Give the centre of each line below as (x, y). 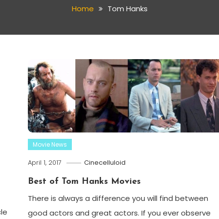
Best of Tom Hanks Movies (84, 181)
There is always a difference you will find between (118, 198)
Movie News (50, 144)
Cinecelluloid (105, 162)
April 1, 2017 (44, 162)
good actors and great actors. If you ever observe (119, 213)
